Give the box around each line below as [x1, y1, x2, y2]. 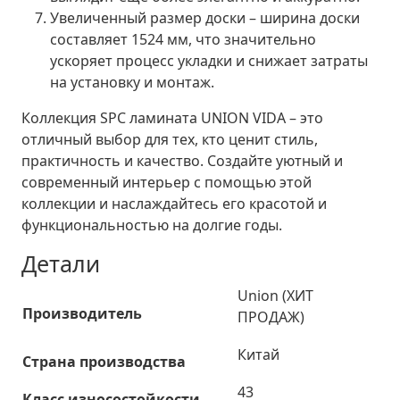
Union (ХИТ [237, 285, 313, 305]
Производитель [22, 303, 142, 323]
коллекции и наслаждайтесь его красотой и [21, 193, 327, 213]
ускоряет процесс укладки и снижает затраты [50, 50, 368, 71]
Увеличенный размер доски [50, 7, 246, 28]
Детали [21, 247, 100, 279]
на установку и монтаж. [50, 71, 214, 92]
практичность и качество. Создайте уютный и [21, 150, 343, 171]
